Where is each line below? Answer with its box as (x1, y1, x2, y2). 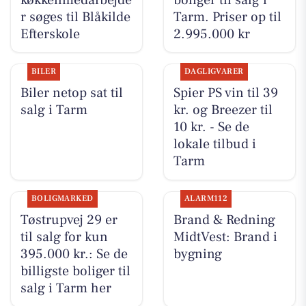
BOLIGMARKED (31, 193, 94, 204)
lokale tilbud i (173, 135, 256, 153)
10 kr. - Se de (173, 117, 249, 136)
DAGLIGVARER (184, 66, 244, 76)
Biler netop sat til (20, 83, 123, 102)
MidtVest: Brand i (173, 228, 277, 247)
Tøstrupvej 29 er (20, 211, 117, 229)
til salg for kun (20, 228, 108, 247)
